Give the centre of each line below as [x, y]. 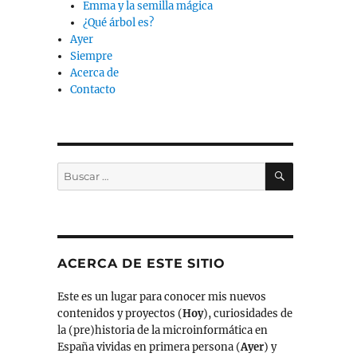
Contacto [93, 90]
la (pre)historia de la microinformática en [162, 331]
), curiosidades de [247, 314]
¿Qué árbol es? [119, 23]
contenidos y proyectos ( [120, 314]
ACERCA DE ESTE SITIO [141, 264]
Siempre [92, 57]
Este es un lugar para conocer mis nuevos [161, 297]
